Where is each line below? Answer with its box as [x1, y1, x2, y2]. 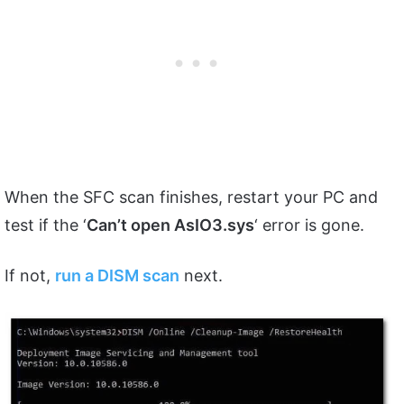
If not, [5, 265, 55, 285]
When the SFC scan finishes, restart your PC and [5, 187, 378, 207]
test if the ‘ [5, 215, 87, 234]
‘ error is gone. [254, 215, 369, 234]
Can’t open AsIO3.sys [87, 215, 254, 234]
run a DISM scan [55, 265, 179, 285]
